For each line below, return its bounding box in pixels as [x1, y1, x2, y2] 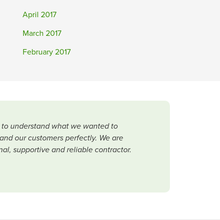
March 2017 [23, 28, 61, 38]
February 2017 [23, 47, 71, 57]
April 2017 [23, 10, 56, 20]
